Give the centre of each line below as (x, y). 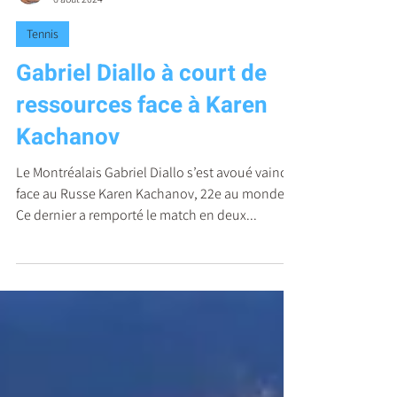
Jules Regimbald (90, 23)
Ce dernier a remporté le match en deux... (136, 255)
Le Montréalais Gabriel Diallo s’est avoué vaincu (155, 212)
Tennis (43, 74)
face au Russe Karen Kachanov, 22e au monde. (152, 234)
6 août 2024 (78, 39)
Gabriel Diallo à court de (141, 113)
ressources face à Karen (142, 145)
